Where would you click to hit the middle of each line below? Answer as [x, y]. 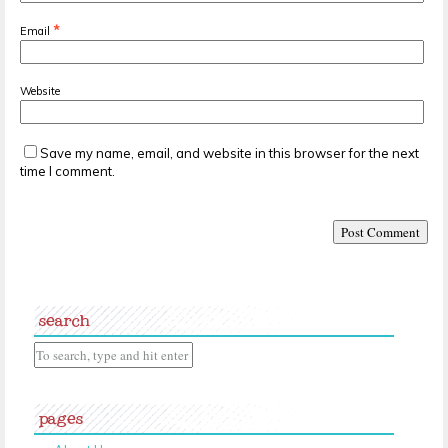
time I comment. [67, 170]
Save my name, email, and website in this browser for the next [229, 152]
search [64, 316]
